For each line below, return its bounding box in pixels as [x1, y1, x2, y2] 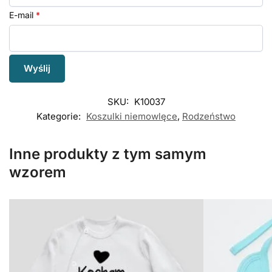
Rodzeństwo [182, 110, 236, 123]
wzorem [9, 163, 66, 182]
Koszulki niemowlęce [86, 110, 177, 123]
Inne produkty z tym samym [9, 145, 206, 163]
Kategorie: [36, 110, 83, 123]
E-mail [9, 10, 36, 21]
